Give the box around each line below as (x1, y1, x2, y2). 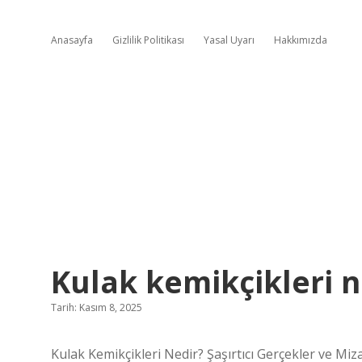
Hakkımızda (274, 33, 327, 47)
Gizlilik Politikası (112, 33, 184, 47)
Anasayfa (51, 33, 93, 47)
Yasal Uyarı (204, 33, 255, 47)
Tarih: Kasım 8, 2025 (51, 301, 142, 314)
